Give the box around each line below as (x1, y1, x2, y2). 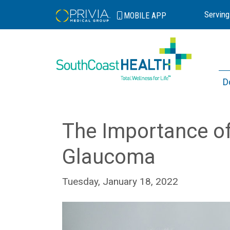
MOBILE (124, 10, 152, 21)
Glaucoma (62, 145, 156, 169)
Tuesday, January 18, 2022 (62, 176, 178, 187)
